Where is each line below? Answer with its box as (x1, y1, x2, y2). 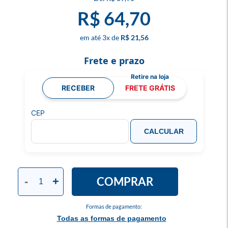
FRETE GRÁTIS (125, 83, 175, 92)
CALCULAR (144, 127, 184, 135)
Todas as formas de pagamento (56, 214, 166, 222)
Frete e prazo (83, 54, 145, 67)
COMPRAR (97, 175, 153, 188)
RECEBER (61, 83, 95, 92)
